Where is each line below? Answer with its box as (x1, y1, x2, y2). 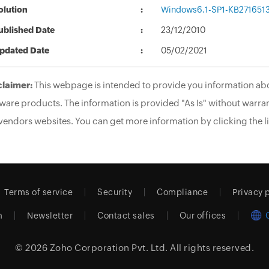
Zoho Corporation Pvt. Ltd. (49, 243, 168, 253)
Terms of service (4, 187, 73, 198)
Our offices (179, 211, 226, 221)
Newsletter (27, 211, 73, 221)
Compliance (157, 187, 208, 198)
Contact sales (97, 211, 155, 221)
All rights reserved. (168, 243, 254, 253)
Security (97, 187, 133, 198)
